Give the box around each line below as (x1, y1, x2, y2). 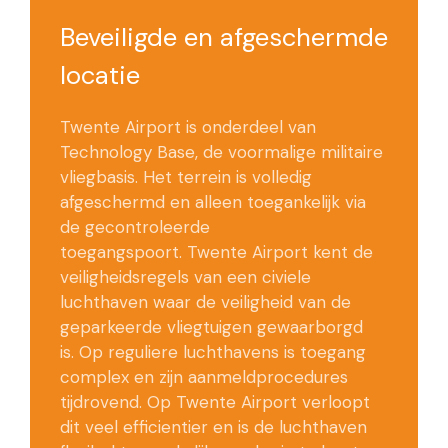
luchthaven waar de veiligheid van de (60, 291, 351, 314)
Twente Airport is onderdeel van (60, 116, 316, 139)
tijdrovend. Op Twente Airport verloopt (60, 391, 370, 414)
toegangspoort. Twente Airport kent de (60, 241, 373, 264)
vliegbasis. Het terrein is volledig (60, 166, 312, 189)
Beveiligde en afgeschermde (60, 21, 388, 55)
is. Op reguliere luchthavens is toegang (60, 341, 366, 364)
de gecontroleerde (60, 216, 210, 239)
